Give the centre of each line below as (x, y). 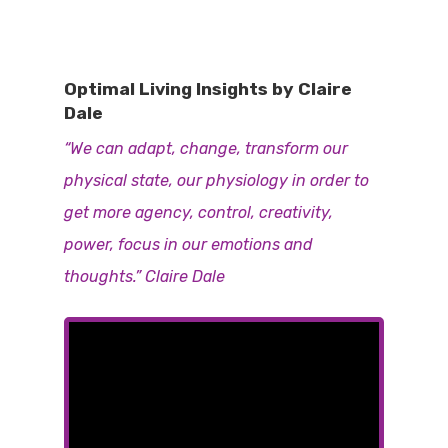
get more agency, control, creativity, (199, 212)
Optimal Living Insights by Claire (208, 89)
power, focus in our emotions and (189, 244)
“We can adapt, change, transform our (206, 148)
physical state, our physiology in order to (217, 180)
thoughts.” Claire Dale (145, 276)
